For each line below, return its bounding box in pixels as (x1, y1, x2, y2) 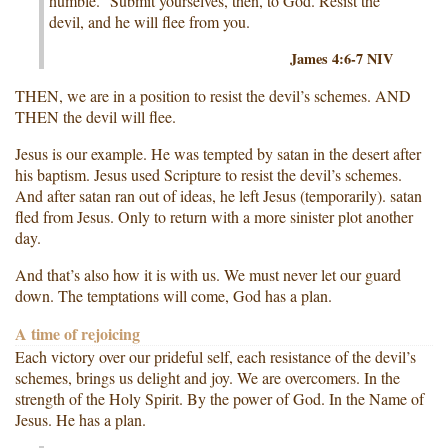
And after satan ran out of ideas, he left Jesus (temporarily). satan (15, 185, 422, 207)
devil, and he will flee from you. (49, 11, 250, 33)
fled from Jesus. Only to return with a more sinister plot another (15, 206, 413, 228)
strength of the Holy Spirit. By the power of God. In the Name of (15, 388, 424, 410)
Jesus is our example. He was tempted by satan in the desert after (15, 143, 421, 165)
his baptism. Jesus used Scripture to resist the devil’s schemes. (15, 164, 402, 186)
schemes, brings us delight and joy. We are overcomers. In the (15, 367, 400, 389)
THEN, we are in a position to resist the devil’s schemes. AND (15, 85, 411, 107)
